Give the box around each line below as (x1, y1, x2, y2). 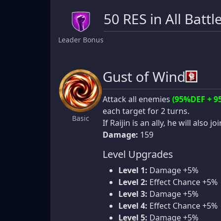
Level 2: (118, 176, 147, 187)
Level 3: (118, 188, 147, 199)
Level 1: (118, 164, 147, 176)
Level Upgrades (103, 147, 173, 161)
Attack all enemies (103, 93, 172, 105)
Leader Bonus (58, 35, 104, 44)
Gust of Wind (103, 67, 185, 86)
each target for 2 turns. (103, 105, 189, 116)
